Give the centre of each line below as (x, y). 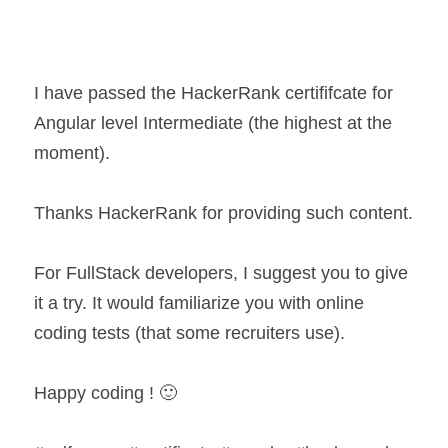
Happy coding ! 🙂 (105, 393)
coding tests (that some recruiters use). (189, 333)
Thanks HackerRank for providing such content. (223, 213)
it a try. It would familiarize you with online (199, 303)
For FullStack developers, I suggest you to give (221, 273)
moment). (72, 153)
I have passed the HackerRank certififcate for (213, 93)
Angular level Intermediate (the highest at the (213, 123)
